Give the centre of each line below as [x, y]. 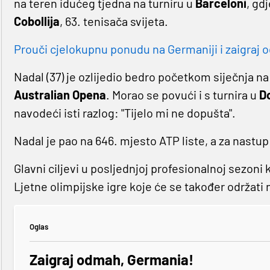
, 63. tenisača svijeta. [114, 21]
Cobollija [36, 21]
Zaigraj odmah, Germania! [111, 259]
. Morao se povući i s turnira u [182, 94]
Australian [42, 94]
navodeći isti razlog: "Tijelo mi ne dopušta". [124, 112]
